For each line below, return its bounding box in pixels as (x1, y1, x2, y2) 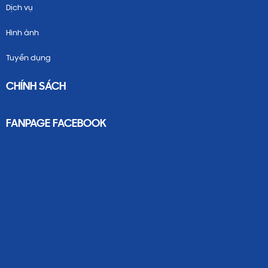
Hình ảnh (6, 29, 39, 37)
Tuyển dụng (6, 54, 51, 62)
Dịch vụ (6, 4, 33, 12)
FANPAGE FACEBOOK (6, 117, 106, 130)
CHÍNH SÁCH (6, 80, 66, 93)
